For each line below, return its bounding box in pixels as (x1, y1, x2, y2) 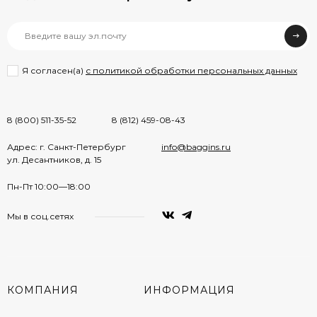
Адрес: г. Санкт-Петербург (7, 141, 126, 152)
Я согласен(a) (22, 65, 86, 76)
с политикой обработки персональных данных (86, 65, 297, 76)
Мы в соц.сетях (7, 210, 74, 221)
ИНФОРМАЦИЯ (143, 283, 235, 296)
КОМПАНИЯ (7, 283, 79, 296)
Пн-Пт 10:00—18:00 (7, 180, 91, 192)
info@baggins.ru (161, 141, 231, 152)
